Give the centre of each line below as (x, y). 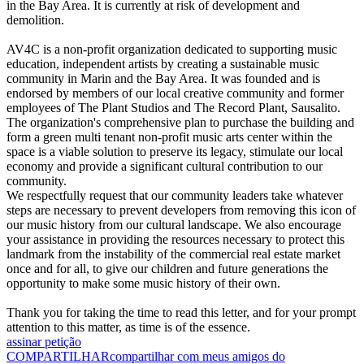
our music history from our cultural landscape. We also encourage (174, 225)
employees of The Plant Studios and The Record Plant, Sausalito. (173, 108)
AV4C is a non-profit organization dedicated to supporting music (172, 50)
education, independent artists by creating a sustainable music (163, 64)
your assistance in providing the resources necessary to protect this (175, 240)
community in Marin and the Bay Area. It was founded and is (163, 79)
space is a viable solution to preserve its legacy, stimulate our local (175, 152)
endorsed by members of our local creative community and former (175, 93)
